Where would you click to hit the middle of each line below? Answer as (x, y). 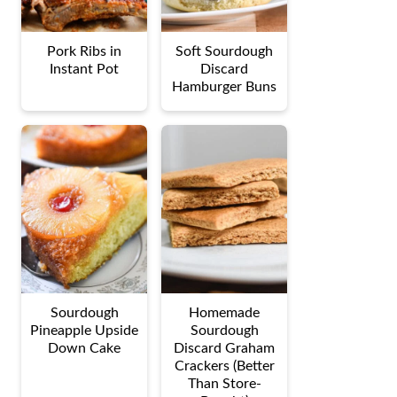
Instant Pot (84, 70)
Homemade (224, 312)
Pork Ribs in (84, 52)
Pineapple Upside (84, 330)
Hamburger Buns (224, 87)
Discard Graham (224, 348)
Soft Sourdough (224, 52)
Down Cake (84, 348)
